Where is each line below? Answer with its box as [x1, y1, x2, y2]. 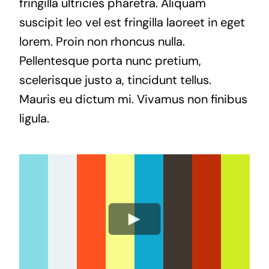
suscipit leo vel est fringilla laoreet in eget [19, 14, 245, 30]
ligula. [19, 110, 49, 126]
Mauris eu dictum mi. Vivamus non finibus [19, 91, 247, 107]
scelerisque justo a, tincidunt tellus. [19, 72, 211, 88]
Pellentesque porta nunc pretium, [19, 53, 201, 68]
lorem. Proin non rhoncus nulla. [19, 34, 185, 49]
